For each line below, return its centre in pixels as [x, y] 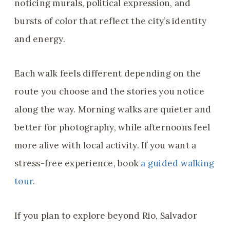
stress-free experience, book [78, 164]
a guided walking [178, 164]
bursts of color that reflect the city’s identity [111, 21]
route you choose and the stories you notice [109, 92]
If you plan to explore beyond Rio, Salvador [106, 216]
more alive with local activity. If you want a [106, 146]
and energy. [41, 39]
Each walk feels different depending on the [108, 74]
